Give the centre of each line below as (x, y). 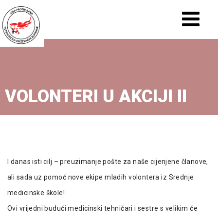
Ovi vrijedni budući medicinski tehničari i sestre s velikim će (103, 208)
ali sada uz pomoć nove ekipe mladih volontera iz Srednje (101, 177)
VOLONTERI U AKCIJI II (96, 96)
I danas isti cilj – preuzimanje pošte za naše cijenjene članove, (108, 162)
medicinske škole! (36, 193)
